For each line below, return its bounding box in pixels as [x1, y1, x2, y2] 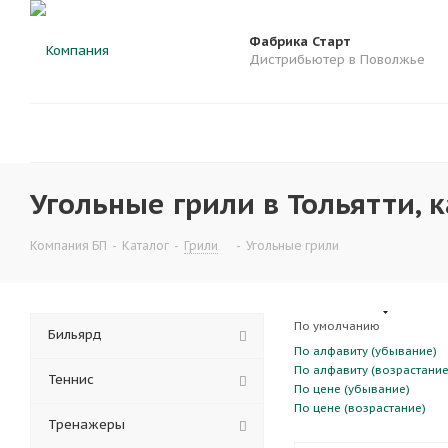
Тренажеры [48, 416, 125, 433]
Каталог [122, 238, 169, 253]
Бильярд [48, 326, 102, 343]
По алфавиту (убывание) [294, 344, 437, 358]
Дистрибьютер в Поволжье [249, 51, 425, 68]
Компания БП [30, 238, 107, 253]
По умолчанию [294, 318, 383, 333]
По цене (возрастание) [294, 401, 426, 415]
